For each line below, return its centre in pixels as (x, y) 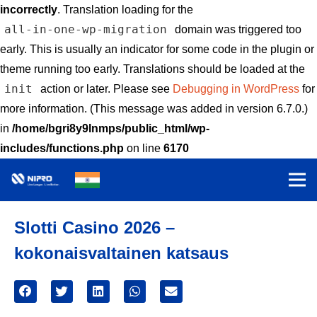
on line (144, 148)
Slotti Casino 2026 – (94, 227)
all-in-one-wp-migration (86, 29)
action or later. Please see (105, 89)
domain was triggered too (236, 29)
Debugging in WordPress (236, 89)
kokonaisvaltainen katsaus (121, 253)
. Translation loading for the (125, 10)
